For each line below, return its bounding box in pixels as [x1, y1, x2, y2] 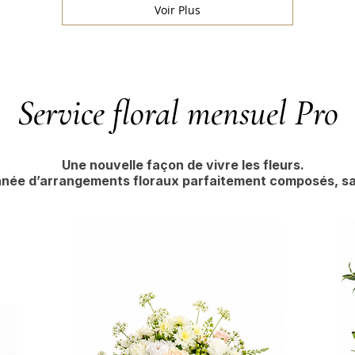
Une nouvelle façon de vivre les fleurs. [61, 157, 307, 174]
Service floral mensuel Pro [17, 92, 338, 136]
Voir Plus [154, 2, 200, 18]
